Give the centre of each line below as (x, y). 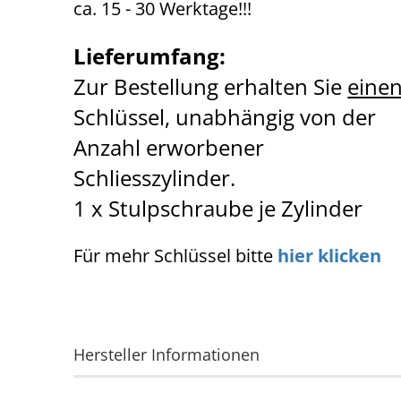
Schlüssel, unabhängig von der (225, 117)
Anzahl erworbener (169, 147)
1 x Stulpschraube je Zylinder (218, 208)
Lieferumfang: (150, 56)
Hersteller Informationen (167, 354)
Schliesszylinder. (158, 178)
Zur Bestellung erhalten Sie (211, 86)
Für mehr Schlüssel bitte (176, 256)
